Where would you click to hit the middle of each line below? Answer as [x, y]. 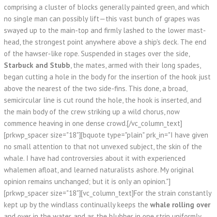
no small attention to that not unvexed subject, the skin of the [103, 147]
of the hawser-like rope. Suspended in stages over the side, [97, 54]
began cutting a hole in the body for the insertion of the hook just [107, 77]
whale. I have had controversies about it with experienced [95, 158]
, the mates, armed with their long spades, [135, 65]
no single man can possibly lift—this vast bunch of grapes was [102, 19]
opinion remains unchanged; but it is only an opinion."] [87, 181]
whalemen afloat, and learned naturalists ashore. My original [99, 170]
